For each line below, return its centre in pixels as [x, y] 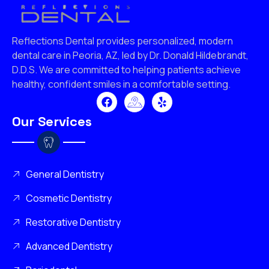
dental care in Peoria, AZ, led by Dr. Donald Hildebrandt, [130, 56]
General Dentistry [65, 174]
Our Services [52, 122]
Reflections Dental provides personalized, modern [122, 41]
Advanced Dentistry [69, 246]
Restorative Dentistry [73, 222]
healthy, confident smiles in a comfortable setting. [121, 84]
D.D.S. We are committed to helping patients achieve [126, 70]
